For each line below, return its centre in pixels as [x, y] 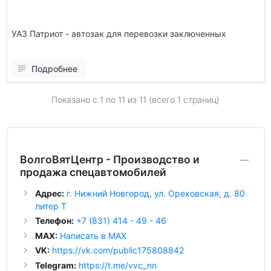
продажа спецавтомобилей [93, 172]
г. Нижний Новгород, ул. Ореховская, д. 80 [155, 193]
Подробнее [54, 68]
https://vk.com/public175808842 [118, 250]
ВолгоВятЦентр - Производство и [109, 159]
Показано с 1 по [85, 99]
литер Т [51, 206]
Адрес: [49, 193]
